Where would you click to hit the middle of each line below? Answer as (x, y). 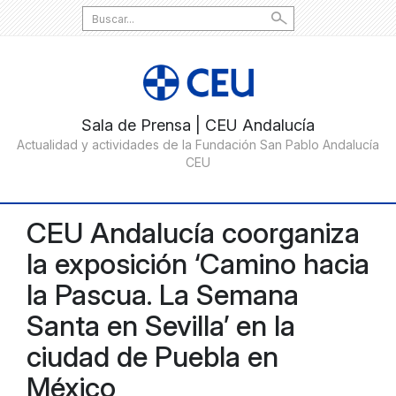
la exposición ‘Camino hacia (198, 264)
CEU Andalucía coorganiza (193, 233)
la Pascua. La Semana (163, 295)
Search (104, 14)
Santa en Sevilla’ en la (161, 326)
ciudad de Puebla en (152, 357)
